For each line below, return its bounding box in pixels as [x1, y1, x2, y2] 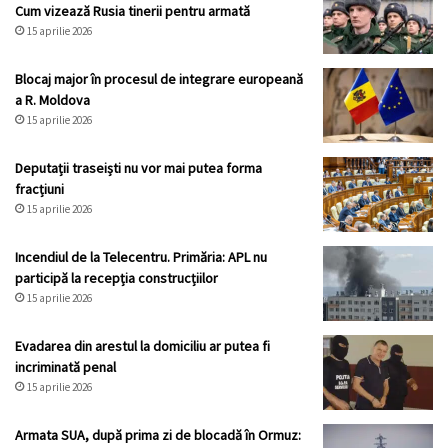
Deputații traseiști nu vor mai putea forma [15, 159, 262, 178]
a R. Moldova [15, 91, 90, 110]
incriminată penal [15, 358, 116, 377]
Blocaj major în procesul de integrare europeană [15, 70, 303, 89]
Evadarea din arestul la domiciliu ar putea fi [15, 337, 270, 356]
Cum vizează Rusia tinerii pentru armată [15, 2, 250, 21]
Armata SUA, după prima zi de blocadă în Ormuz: [15, 426, 301, 445]
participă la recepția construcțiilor [15, 269, 218, 288]
